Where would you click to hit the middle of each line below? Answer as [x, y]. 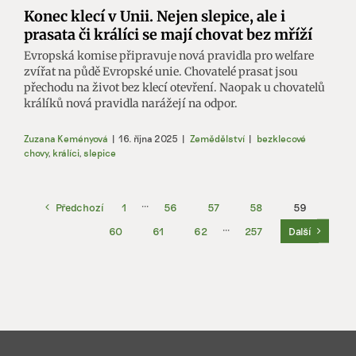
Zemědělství [217, 138]
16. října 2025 [148, 138]
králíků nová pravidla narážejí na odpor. [131, 103]
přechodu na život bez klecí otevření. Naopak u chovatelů [174, 87]
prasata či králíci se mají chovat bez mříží [168, 34]
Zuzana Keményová [66, 138]
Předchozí [79, 207]
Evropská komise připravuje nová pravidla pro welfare [169, 55]
